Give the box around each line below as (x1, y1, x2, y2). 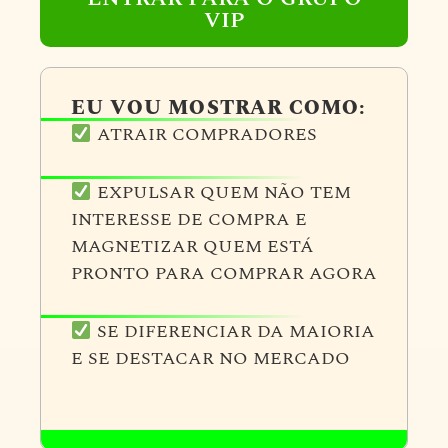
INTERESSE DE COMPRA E (71, 206, 307, 233)
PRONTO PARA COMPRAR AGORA (71, 260, 377, 287)
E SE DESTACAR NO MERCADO (71, 345, 350, 372)
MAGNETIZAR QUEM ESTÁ (71, 233, 314, 260)
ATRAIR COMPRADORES (91, 121, 317, 148)
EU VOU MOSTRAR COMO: (71, 93, 366, 123)
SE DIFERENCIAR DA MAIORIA (91, 318, 375, 345)
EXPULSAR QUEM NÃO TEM (91, 179, 351, 206)
